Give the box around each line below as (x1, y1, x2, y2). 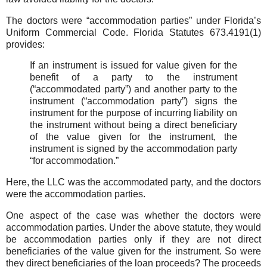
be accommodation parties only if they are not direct (6, 234, 261, 245)
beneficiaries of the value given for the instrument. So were (6, 246, 261, 257)
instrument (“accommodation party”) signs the (30, 96, 237, 107)
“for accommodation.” (30, 156, 119, 166)
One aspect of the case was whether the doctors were (6, 210, 261, 221)
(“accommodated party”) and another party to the (30, 84, 237, 95)
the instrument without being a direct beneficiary (30, 120, 237, 131)
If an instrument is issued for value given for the (30, 60, 237, 71)
